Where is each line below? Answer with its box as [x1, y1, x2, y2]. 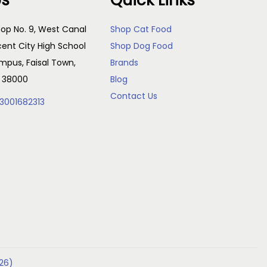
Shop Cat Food [110, 23, 172, 35]
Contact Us [110, 90, 158, 102]
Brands [110, 57, 139, 69]
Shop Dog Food [110, 40, 173, 52]
